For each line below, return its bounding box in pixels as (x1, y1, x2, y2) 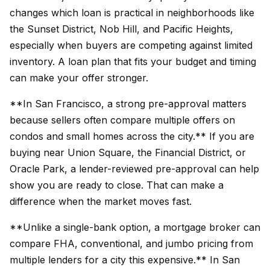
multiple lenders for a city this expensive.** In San (10, 254, 240, 266)
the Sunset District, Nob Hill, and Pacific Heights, (10, 23, 233, 35)
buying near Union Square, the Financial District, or (10, 146, 246, 159)
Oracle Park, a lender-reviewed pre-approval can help (10, 163, 259, 175)
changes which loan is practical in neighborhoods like (10, 7, 254, 19)
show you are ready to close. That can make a (10, 179, 224, 191)
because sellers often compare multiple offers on (10, 114, 235, 126)
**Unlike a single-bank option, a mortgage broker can (10, 221, 260, 233)
